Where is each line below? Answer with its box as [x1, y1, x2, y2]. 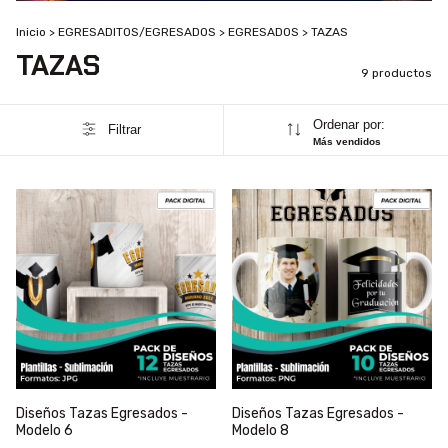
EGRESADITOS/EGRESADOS [58, 24, 216, 39]
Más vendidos [312, 135, 381, 147]
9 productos [361, 65, 432, 80]
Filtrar [107, 122, 141, 138]
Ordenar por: [312, 116, 385, 132]
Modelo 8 [232, 421, 289, 439]
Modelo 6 [16, 421, 73, 439]
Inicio [16, 24, 46, 39]
